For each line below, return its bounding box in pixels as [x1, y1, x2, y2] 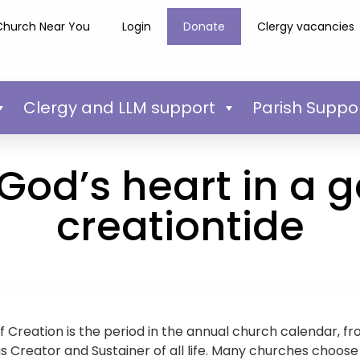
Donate [183, 18, 226, 35]
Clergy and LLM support [22, 96, 215, 119]
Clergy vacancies [257, 18, 355, 35]
